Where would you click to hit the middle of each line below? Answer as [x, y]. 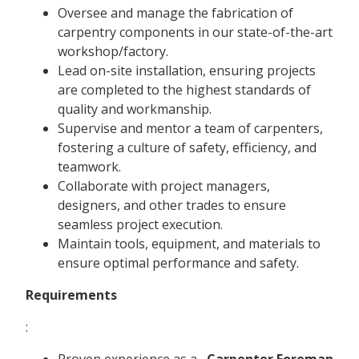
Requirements [71, 294]
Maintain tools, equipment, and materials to [189, 243]
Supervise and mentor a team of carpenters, [190, 128]
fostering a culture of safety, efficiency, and [187, 147]
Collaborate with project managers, [164, 186]
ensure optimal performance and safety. [178, 262]
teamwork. [89, 166]
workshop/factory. [113, 51]
